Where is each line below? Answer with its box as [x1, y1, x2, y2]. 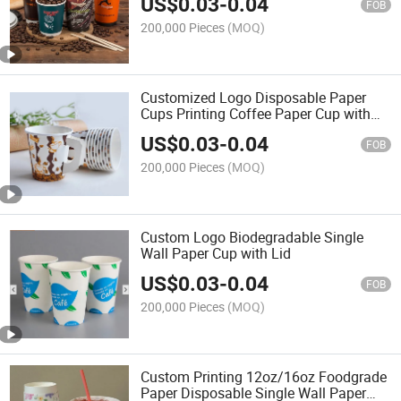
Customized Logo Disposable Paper [141, 87, 367, 107]
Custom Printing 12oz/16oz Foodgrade [141, 367, 388, 388]
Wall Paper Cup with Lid [141, 243, 292, 264]
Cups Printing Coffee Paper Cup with [141, 103, 371, 124]
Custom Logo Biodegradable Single [141, 227, 364, 248]
